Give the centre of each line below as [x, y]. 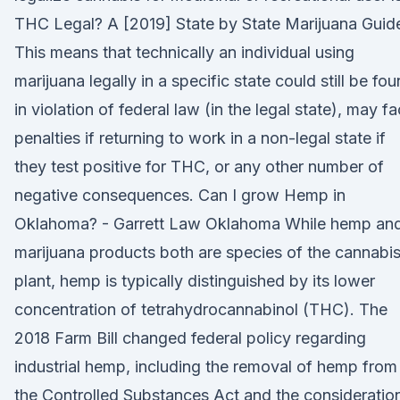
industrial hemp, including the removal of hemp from [206, 367]
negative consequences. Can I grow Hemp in [180, 195]
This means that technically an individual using [184, 52]
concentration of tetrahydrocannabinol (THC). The [201, 309]
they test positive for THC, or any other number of [199, 167]
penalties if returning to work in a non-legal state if [200, 138]
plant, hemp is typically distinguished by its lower [195, 281]
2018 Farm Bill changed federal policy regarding [190, 338]
